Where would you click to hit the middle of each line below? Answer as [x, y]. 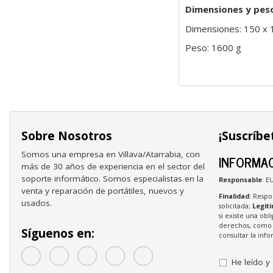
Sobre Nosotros [67, 136]
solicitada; [235, 205]
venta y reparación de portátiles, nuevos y [103, 191]
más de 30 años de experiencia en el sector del [113, 167]
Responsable [240, 180]
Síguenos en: [58, 234]
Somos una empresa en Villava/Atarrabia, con [111, 154]
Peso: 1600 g [213, 48]
